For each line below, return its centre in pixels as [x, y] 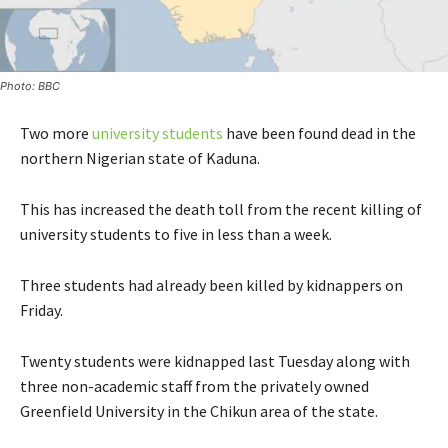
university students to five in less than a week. [176, 234]
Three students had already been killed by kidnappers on [211, 285]
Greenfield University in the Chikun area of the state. [199, 411]
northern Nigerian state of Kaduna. [140, 158]
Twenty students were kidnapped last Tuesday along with [215, 361]
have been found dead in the [319, 133]
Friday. [41, 310]
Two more [56, 133]
